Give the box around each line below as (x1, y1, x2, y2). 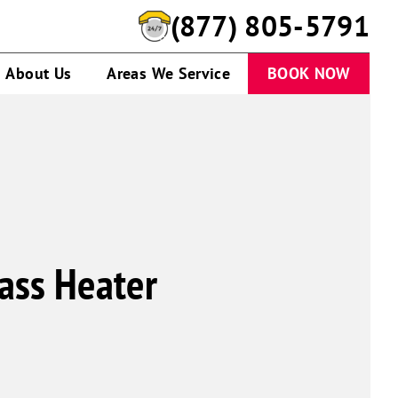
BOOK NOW (267, 63, 350, 84)
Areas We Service (107, 63, 231, 84)
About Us (5, 63, 72, 84)
